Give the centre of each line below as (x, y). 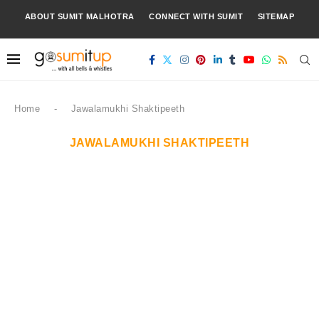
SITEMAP (276, 16)
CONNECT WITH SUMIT (196, 16)
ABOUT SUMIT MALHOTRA (79, 16)
